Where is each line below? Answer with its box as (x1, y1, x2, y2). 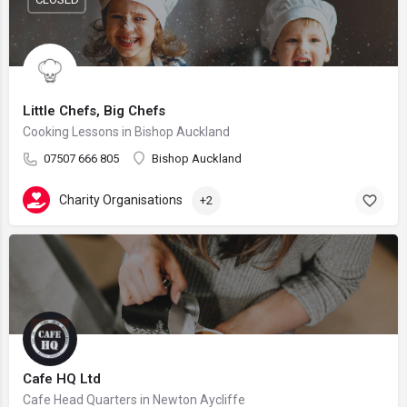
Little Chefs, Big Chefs (23, 103, 165, 119)
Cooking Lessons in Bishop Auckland (23, 124, 230, 139)
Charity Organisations (59, 192, 183, 207)
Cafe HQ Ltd (23, 371, 101, 387)
